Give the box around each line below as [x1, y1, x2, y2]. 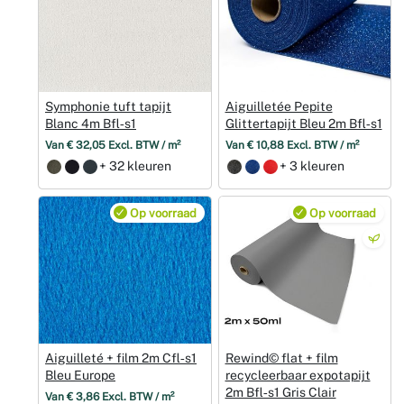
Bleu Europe [45, 368, 115, 383]
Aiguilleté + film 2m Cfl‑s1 [45, 351, 197, 366]
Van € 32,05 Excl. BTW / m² [45, 138, 180, 151]
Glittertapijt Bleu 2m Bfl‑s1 [225, 115, 382, 131]
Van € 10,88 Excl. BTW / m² [225, 138, 359, 151]
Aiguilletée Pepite [225, 98, 333, 114]
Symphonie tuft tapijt [45, 98, 171, 114]
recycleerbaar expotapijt [225, 368, 371, 383]
